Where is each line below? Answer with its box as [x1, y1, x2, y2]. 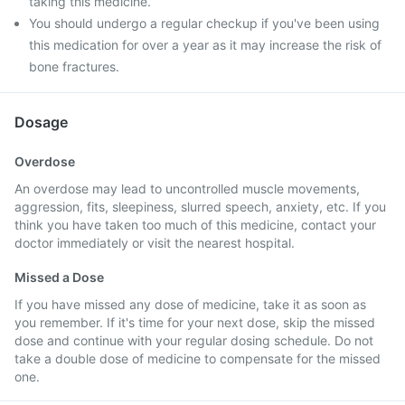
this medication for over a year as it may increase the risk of [29, 37, 381, 52]
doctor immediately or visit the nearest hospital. [14, 235, 295, 250]
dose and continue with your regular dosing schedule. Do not [14, 333, 373, 348]
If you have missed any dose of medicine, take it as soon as [14, 297, 366, 312]
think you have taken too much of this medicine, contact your [14, 217, 376, 232]
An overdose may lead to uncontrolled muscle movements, [14, 181, 360, 196]
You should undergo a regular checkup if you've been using [29, 15, 380, 31]
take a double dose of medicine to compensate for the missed [14, 351, 381, 366]
